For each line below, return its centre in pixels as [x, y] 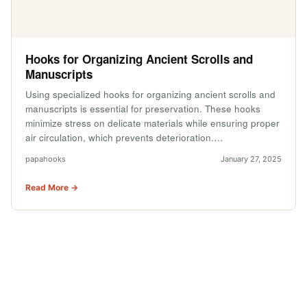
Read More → [52, 187]
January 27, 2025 [251, 159]
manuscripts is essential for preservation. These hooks [143, 108]
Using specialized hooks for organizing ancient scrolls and [150, 94]
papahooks [46, 159]
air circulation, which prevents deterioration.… [124, 137]
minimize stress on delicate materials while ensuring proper [152, 123]
